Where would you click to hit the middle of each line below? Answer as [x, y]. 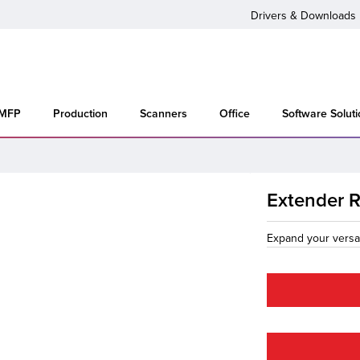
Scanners [164, 114]
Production [80, 114]
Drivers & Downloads [303, 16]
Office [235, 114]
